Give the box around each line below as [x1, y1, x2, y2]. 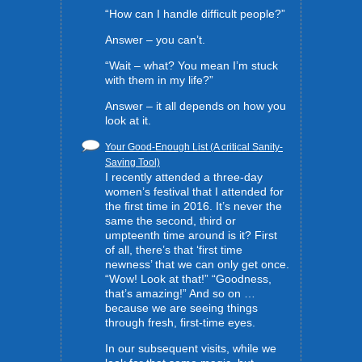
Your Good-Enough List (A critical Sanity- [105, 141, 283, 153]
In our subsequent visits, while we [105, 342, 276, 355]
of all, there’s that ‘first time [105, 243, 242, 256]
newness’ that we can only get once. [105, 258, 289, 271]
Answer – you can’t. [105, 33, 205, 46]
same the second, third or [105, 214, 236, 227]
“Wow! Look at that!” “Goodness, [105, 272, 271, 285]
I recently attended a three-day [105, 170, 263, 183]
